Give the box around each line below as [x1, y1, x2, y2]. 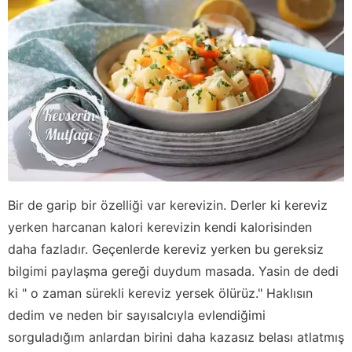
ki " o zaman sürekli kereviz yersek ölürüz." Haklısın [8, 284, 313, 301]
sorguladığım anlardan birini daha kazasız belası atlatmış [8, 328, 344, 345]
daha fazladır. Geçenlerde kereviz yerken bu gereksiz [8, 240, 324, 257]
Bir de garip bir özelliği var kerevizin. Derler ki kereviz [8, 196, 328, 213]
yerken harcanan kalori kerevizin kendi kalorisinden [8, 218, 312, 235]
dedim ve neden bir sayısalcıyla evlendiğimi [8, 306, 266, 323]
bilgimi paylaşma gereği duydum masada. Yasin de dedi [8, 262, 339, 279]
